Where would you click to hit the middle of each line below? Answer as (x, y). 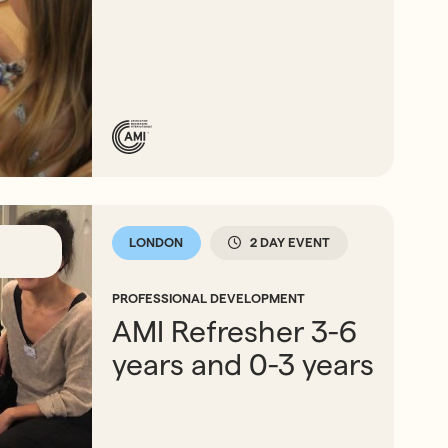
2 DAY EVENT (290, 242)
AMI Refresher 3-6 (235, 331)
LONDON (156, 242)
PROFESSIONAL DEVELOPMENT (209, 298)
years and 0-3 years (243, 364)
